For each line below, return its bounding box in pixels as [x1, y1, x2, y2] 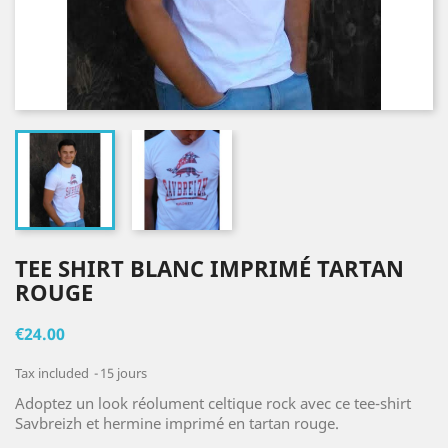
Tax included [15, 364, 92, 382]
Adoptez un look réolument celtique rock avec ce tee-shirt [15, 393, 411, 413]
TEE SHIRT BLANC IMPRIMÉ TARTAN [15, 253, 404, 283]
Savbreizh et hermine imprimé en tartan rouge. [15, 413, 339, 433]
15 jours [100, 364, 147, 382]
